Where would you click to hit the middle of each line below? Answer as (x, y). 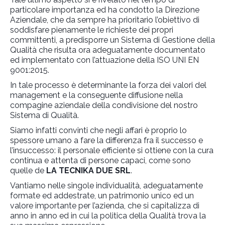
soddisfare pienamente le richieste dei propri (92, 30)
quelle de (28, 171)
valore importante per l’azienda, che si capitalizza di (105, 206)
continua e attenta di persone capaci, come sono (100, 161)
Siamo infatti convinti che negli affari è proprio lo (98, 131)
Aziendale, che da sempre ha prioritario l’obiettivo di (105, 20)
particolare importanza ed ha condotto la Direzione (105, 10)
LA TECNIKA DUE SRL (88, 171)
